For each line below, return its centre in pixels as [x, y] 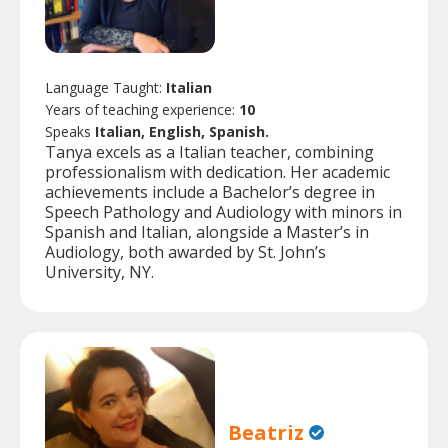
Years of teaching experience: [142, 110]
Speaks [70, 132]
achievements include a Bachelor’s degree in [210, 192]
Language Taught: [105, 88]
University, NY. [99, 272]
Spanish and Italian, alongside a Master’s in [207, 232]
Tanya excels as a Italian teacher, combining [209, 152]
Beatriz [266, 432]
